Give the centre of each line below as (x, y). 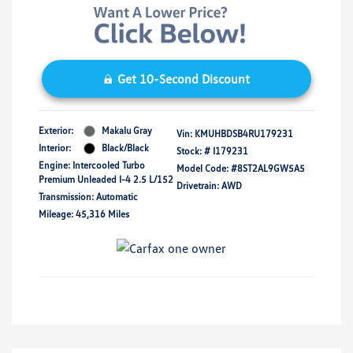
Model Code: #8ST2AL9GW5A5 (241, 169)
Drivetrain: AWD (209, 186)
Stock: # (193, 151)
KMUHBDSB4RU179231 (244, 134)
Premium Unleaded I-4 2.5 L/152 (106, 180)
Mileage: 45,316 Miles (84, 214)
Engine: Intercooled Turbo (92, 165)
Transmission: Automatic (88, 197)
